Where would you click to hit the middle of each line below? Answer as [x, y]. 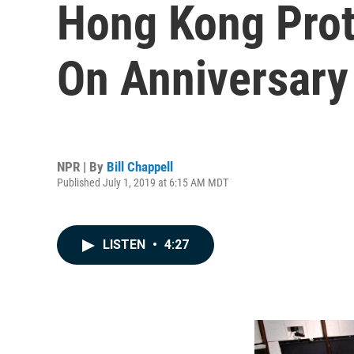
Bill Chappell [140, 166]
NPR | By [82, 166]
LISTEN [126, 245]
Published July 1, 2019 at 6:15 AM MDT [143, 182]
